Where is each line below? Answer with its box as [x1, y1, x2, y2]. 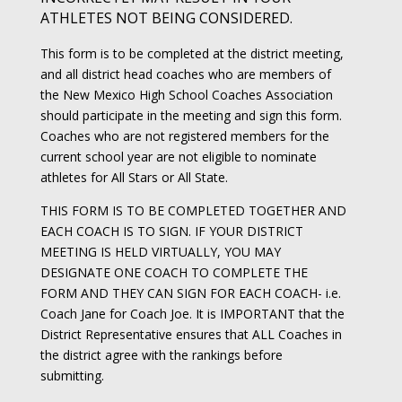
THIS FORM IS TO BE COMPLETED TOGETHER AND [39, 202, 346, 219]
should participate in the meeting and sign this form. [39, 107, 342, 124]
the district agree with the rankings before [39, 346, 283, 363]
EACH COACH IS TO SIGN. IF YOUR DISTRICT [39, 223, 303, 240]
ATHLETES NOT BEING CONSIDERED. [39, 8, 293, 28]
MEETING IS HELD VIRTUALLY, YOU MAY [39, 243, 281, 260]
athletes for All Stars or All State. [39, 169, 228, 186]
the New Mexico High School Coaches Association [39, 86, 333, 103]
